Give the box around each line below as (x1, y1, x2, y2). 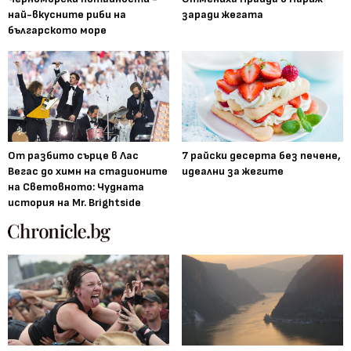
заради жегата (182, 7, 263, 21)
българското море (8, 23, 107, 37)
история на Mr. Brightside (8, 195, 141, 209)
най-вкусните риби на (8, 7, 126, 21)
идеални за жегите (182, 164, 284, 178)
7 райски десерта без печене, (182, 148, 341, 162)
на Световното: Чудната (8, 179, 144, 194)
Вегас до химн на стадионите (8, 164, 168, 178)
